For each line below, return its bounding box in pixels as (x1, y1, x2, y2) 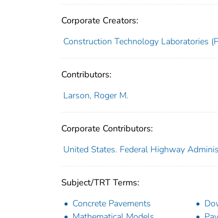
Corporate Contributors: (61, 122, 153, 134)
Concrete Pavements (73, 197, 151, 209)
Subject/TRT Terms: (61, 176, 139, 188)
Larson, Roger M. (63, 89, 128, 101)
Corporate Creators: (61, 14, 138, 26)
